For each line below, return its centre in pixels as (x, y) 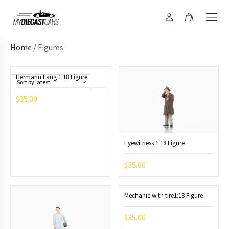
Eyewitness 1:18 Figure (154, 143)
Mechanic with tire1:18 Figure (163, 196)
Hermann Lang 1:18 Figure (52, 77)
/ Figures (48, 47)
